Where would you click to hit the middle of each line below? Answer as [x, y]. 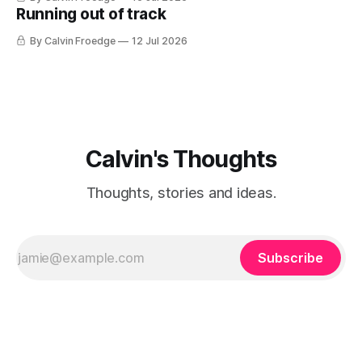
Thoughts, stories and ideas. [181, 193]
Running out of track [91, 15]
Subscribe [290, 258]
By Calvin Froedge [73, 41]
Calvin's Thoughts [181, 159]
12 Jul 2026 [160, 41]
